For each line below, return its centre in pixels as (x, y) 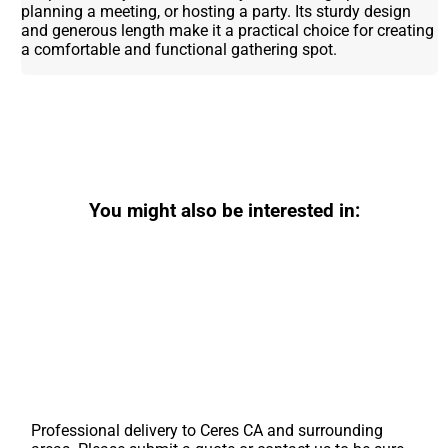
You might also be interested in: (224, 211)
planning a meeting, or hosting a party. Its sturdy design (216, 12)
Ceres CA (232, 430)
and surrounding (323, 430)
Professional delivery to (116, 430)
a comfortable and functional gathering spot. (179, 50)
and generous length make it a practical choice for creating (228, 31)
